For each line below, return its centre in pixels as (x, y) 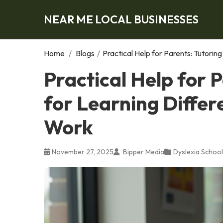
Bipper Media (143, 152)
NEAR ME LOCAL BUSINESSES (121, 19)
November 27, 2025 (83, 152)
